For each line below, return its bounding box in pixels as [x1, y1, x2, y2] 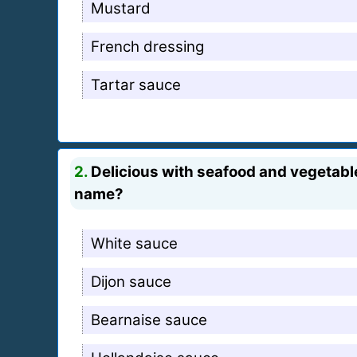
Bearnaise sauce [91, 310, 207, 329]
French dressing [91, 37, 204, 56]
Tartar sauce [91, 75, 181, 94]
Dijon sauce [91, 272, 171, 291]
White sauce [91, 233, 178, 253]
